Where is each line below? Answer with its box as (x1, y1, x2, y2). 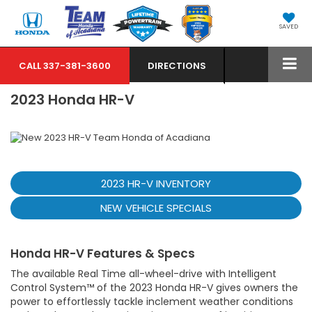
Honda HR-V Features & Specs (10, 245, 195, 263)
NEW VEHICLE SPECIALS (100, 201, 212, 216)
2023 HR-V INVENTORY (101, 175, 211, 191)
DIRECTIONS (148, 59, 206, 72)
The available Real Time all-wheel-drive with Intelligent (10, 267, 276, 281)
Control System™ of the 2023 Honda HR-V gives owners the (10, 281, 298, 295)
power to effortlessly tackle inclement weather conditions (10, 295, 293, 309)
